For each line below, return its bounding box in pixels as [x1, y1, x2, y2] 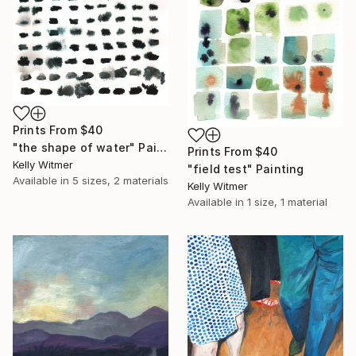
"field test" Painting [188, 162, 304, 176]
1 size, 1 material [247, 195, 327, 209]
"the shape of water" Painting [156, 140, 167, 154]
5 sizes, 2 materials [72, 173, 168, 187]
